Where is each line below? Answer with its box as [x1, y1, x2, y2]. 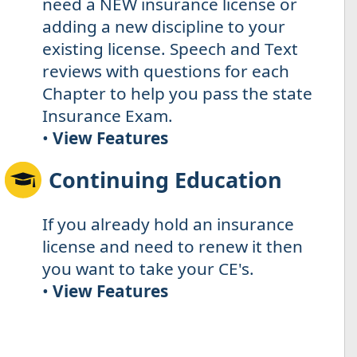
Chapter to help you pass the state [42, 82, 313, 105]
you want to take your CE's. [42, 257, 255, 280]
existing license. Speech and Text [42, 37, 299, 61]
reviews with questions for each [42, 60, 290, 83]
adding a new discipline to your [42, 15, 286, 38]
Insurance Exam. [42, 104, 174, 127]
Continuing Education [49, 165, 283, 195]
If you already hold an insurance [42, 213, 295, 236]
